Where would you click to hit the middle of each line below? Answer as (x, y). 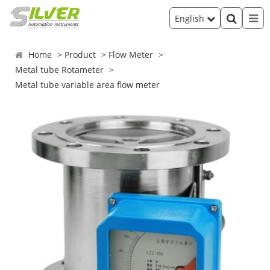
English (191, 18)
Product (80, 55)
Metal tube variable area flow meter (88, 85)
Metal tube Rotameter (60, 70)
